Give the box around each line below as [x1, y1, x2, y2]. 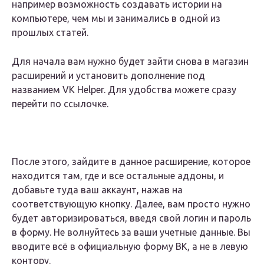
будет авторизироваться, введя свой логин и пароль [12, 213, 251, 224]
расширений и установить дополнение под [12, 70, 205, 81]
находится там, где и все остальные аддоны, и [12, 170, 224, 181]
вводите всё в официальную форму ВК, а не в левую [12, 241, 248, 252]
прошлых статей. [12, 27, 88, 38]
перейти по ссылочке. [12, 98, 108, 110]
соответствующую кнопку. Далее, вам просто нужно [12, 199, 250, 210]
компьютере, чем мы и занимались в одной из [12, 13, 220, 24]
